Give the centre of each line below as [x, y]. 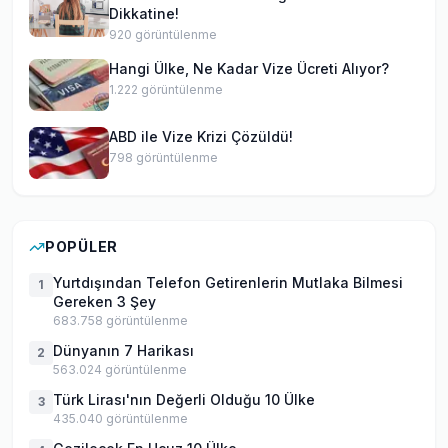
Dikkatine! [144, 13]
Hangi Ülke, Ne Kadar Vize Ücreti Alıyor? [249, 68]
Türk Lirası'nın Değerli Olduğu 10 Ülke [184, 399]
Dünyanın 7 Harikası [123, 350]
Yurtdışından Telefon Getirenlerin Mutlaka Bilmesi [228, 282]
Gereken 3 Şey [104, 301]
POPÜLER [81, 246]
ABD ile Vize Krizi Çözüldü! [201, 136]
